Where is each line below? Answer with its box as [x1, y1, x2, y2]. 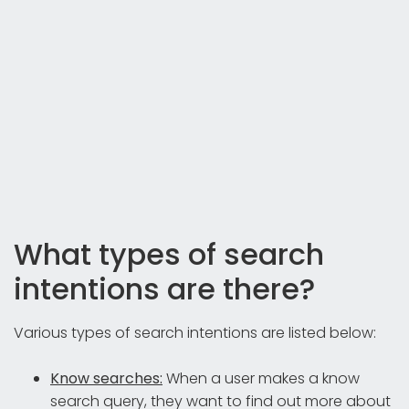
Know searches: [50, 367, 163, 389]
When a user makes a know [163, 367, 360, 389]
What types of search [14, 233, 324, 275]
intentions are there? [14, 267, 315, 309]
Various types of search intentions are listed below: [14, 321, 376, 343]
